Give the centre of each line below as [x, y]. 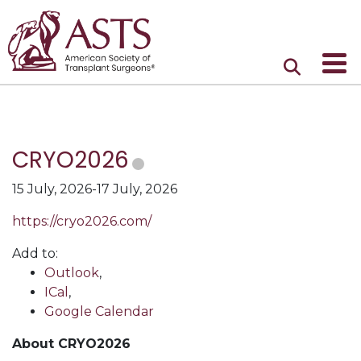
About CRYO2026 [71, 344]
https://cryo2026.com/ [82, 221]
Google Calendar [99, 311]
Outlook [72, 273]
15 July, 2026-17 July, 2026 [95, 189]
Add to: [35, 253]
